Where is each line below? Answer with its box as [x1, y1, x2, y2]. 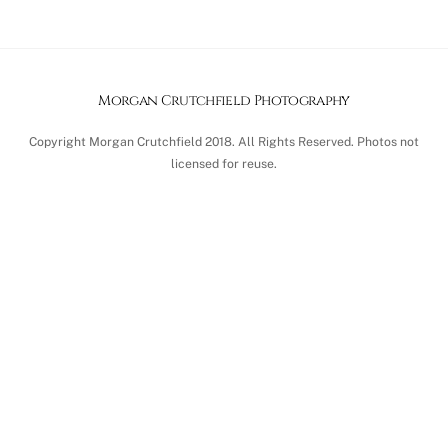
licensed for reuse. [171, 155, 277, 171]
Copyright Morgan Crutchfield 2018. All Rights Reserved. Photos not [29, 133, 419, 149]
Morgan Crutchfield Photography [98, 90, 350, 110]
